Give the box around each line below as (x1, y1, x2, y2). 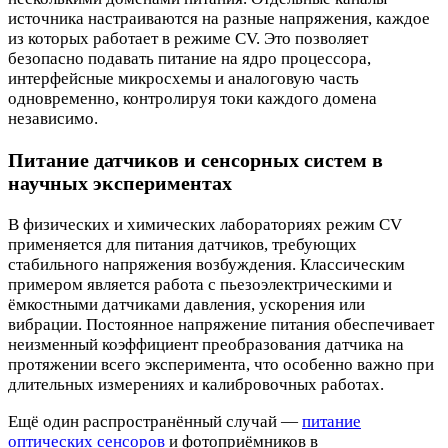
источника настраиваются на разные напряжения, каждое (8, 8, 430, 28)
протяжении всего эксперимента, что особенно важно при (8, 354, 434, 374)
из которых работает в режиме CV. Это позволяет (8, 28, 368, 48)
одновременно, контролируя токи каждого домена (8, 88, 377, 108)
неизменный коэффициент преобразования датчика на (8, 334, 404, 354)
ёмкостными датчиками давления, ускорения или (8, 294, 365, 314)
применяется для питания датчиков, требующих (8, 234, 357, 254)
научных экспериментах (8, 171, 232, 194)
